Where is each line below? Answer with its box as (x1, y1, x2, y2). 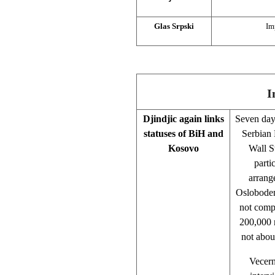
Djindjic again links (142, 113, 224, 124)
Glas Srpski (154, 21, 194, 31)
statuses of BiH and (143, 128, 223, 139)
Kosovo (168, 142, 199, 153)
